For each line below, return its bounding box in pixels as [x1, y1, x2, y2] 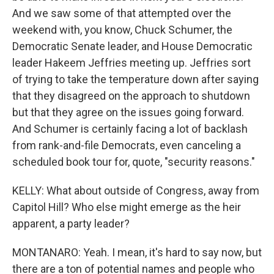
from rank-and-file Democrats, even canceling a [12, 139, 241, 152]
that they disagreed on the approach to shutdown [12, 89, 250, 102]
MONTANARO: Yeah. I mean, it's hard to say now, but [12, 246, 262, 259]
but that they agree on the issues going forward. [12, 106, 244, 119]
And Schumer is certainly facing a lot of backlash [12, 122, 248, 135]
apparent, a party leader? [12, 217, 130, 230]
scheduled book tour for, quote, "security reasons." [12, 155, 255, 168]
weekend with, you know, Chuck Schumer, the [12, 23, 232, 36]
